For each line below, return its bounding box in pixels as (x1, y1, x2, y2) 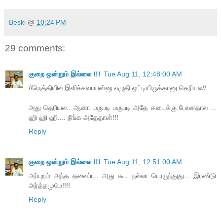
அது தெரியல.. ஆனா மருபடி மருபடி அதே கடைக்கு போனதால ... (29, 103, 216, 111)
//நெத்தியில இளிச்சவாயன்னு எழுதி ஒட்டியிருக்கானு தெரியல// (29, 83, 206, 92)
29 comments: (5, 43, 65, 54)
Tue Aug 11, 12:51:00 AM (104, 157, 182, 166)
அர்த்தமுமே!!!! (29, 181, 70, 189)
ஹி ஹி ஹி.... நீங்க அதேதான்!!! (29, 113, 118, 121)
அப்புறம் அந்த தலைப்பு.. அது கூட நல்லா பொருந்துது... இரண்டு (29, 171, 216, 180)
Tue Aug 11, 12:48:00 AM (104, 70, 182, 78)
